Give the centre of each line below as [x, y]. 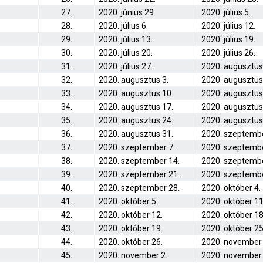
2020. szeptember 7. [137, 147]
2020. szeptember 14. [139, 161]
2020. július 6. [123, 26]
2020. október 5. [128, 201]
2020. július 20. [126, 53]
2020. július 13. [126, 39]
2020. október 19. [131, 228]
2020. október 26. [131, 242]
